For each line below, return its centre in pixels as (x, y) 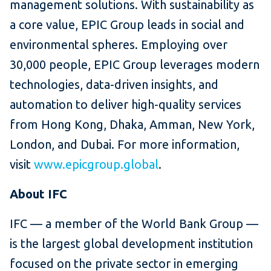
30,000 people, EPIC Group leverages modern (135, 64)
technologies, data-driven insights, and (114, 84)
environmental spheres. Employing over (119, 44)
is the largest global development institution (131, 243)
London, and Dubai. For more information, (125, 144)
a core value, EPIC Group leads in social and (127, 24)
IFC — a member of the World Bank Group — (134, 223)
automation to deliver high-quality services (126, 104)
